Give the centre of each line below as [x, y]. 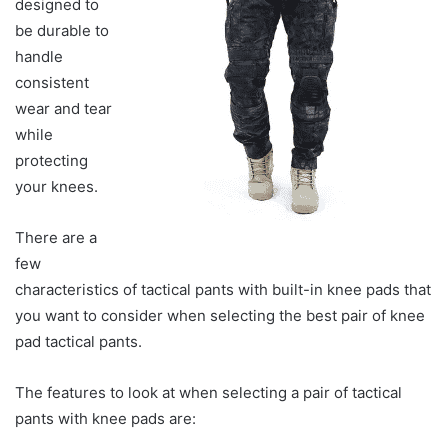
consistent [52, 82]
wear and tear [63, 108]
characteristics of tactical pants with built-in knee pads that [223, 289]
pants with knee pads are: [105, 418]
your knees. [56, 186]
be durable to [62, 30]
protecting [51, 160]
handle [39, 56]
